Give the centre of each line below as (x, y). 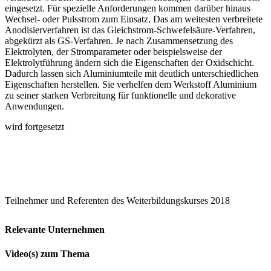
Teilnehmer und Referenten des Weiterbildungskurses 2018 (117, 201)
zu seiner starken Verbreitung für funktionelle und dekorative (120, 96)
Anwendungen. (34, 106)
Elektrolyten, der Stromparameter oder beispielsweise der (113, 52)
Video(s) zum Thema (47, 253)
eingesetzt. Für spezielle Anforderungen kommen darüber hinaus (128, 8)
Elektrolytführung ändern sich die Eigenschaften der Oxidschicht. (129, 63)
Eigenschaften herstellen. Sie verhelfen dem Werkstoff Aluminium (131, 85)
